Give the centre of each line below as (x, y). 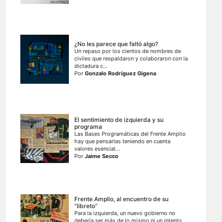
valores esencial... (97, 149)
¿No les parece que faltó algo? (116, 44)
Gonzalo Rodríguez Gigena (121, 74)
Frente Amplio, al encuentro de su (122, 199)
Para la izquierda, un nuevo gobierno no (125, 213)
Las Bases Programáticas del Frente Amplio (130, 134)
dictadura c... (91, 66)
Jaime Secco (102, 156)
